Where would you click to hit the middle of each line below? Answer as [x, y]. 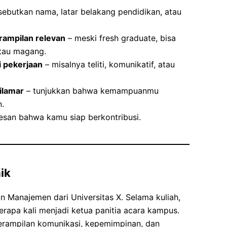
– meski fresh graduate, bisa [121, 38]
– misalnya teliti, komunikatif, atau [109, 65]
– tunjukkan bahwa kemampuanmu [91, 91]
